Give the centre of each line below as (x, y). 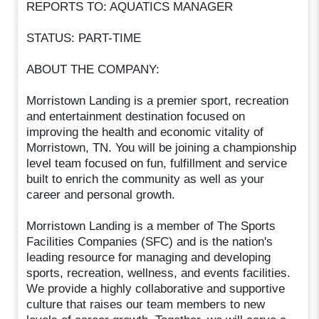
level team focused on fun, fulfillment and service (157, 163)
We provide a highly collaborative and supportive (156, 288)
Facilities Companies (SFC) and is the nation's (150, 241)
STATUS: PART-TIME (84, 38)
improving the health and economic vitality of (145, 132)
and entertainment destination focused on (136, 116)
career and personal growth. (101, 194)
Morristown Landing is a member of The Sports (151, 226)
